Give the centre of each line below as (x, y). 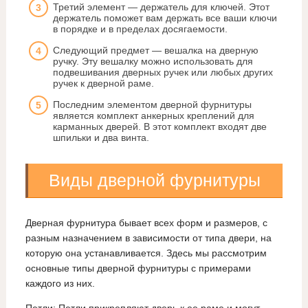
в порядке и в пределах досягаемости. (140, 29)
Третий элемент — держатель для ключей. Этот (161, 7)
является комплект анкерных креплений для (153, 116)
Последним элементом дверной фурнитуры (152, 105)
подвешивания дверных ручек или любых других (163, 73)
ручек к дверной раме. (103, 84)
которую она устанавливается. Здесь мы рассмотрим (146, 253)
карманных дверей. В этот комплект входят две (159, 127)
